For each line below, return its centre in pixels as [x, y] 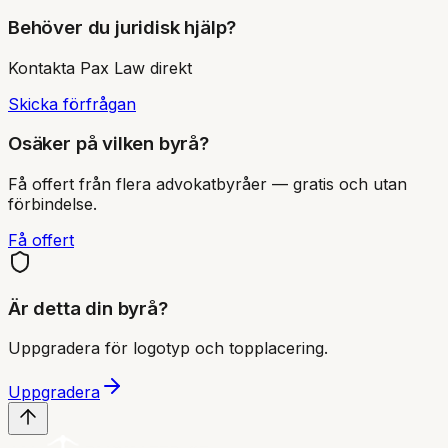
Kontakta [44, 67]
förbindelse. [52, 204]
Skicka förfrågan [72, 103]
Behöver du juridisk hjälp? [122, 27]
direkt [168, 67]
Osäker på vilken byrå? [108, 144]
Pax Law [112, 67]
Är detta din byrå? [88, 308]
